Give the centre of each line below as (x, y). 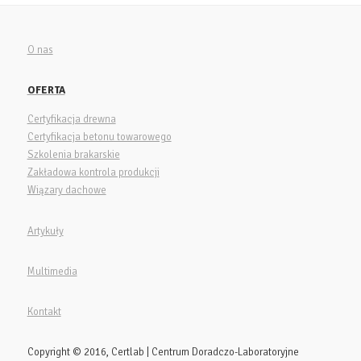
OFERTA (46, 90)
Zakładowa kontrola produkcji (93, 172)
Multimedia (52, 271)
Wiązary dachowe (66, 190)
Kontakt (44, 311)
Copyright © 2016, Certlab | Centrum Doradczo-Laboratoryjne (163, 352)
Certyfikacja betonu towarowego (99, 137)
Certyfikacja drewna (71, 119)
